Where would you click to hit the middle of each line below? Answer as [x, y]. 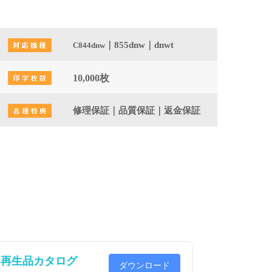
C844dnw [89, 45]
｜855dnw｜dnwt [139, 45]
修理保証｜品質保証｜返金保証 [137, 110]
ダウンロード [145, 265]
